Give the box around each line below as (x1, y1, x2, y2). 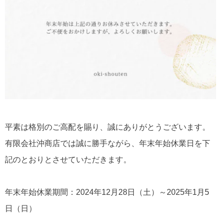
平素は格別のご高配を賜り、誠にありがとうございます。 (5, 123, 210, 132)
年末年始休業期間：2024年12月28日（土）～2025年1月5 (5, 188, 209, 197)
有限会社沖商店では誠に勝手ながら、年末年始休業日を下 (5, 139, 210, 148)
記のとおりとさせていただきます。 (5, 155, 131, 164)
